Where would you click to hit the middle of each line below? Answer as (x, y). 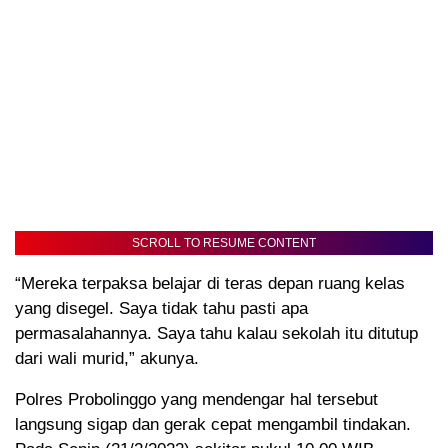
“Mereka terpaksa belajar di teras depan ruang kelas (210, 284)
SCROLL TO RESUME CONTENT (224, 243)
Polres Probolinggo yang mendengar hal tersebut (196, 400)
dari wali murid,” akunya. (107, 359)
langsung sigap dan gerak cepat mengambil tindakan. (213, 425)
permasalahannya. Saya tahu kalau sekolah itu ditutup (216, 334)
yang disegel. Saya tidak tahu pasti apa (161, 309)
